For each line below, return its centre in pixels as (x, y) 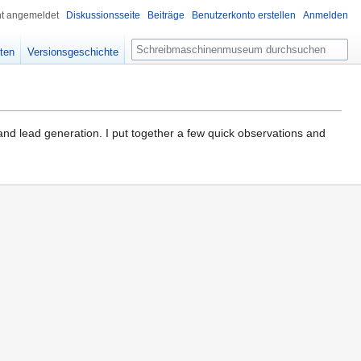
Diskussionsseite (103, 15)
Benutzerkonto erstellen (244, 15)
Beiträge (166, 15)
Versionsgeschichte (73, 52)
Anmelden (326, 15)
